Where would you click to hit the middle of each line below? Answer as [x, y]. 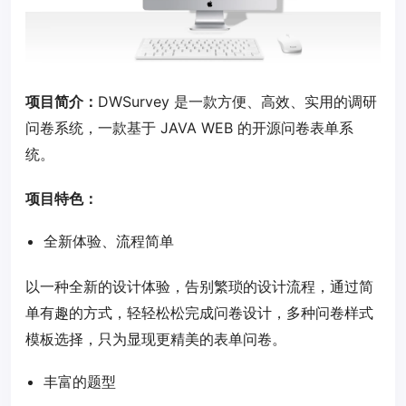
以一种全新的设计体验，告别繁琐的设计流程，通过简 [199, 286]
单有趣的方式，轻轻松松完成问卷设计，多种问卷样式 [199, 312]
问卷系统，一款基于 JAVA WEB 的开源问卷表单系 [189, 127]
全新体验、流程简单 [109, 241]
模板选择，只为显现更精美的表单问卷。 [156, 338]
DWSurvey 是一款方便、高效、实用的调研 [237, 101]
